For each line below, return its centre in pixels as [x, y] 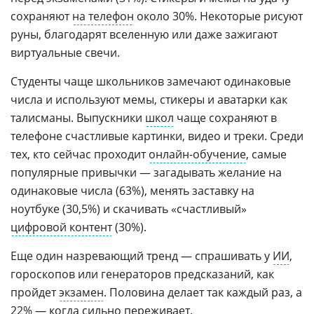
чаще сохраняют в [225, 118]
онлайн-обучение [197, 154]
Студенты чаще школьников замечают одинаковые [151, 81]
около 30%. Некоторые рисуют [218, 16]
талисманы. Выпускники [78, 118]
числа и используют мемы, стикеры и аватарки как [149, 100]
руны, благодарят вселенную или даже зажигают [144, 34]
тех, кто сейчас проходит [80, 154]
